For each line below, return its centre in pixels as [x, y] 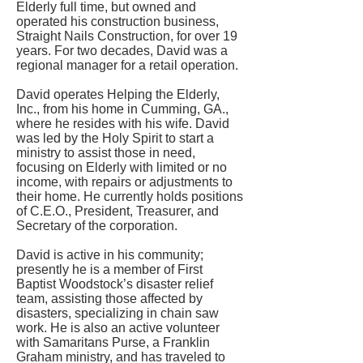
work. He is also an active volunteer [118, 328]
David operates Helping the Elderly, [118, 94]
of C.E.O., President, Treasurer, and [117, 211]
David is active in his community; [110, 255]
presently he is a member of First [109, 269]
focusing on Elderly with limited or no [122, 167]
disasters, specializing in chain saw [117, 313]
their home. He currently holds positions [130, 196]
